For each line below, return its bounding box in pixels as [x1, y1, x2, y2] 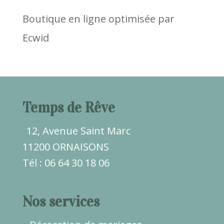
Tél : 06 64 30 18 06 [22, 156, 109, 170]
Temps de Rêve [22, 99, 115, 117]
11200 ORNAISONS [22, 140, 109, 154]
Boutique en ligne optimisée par [22, 12, 174, 26]
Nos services [22, 192, 99, 210]
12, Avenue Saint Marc [26, 124, 130, 138]
